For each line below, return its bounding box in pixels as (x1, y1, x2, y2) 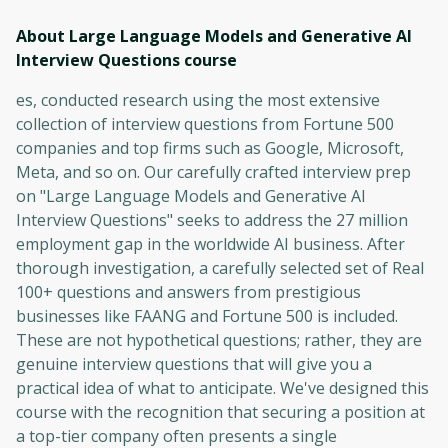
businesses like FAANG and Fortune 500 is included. (16, 305, 398, 327)
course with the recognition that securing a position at (16, 401, 425, 423)
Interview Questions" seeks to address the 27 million (16, 209, 408, 231)
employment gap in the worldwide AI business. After (16, 233, 405, 255)
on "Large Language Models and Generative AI (16, 185, 366, 207)
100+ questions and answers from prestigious (16, 281, 361, 303)
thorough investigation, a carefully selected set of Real (16, 257, 424, 279)
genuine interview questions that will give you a (16, 353, 372, 375)
